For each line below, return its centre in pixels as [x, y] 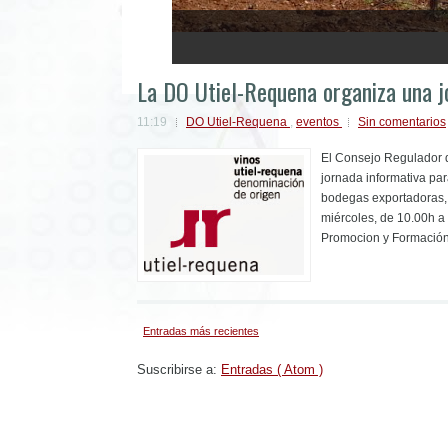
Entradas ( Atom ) [272, 369]
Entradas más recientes [201, 331]
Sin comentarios [402, 122]
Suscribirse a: [179, 369]
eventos [319, 122]
